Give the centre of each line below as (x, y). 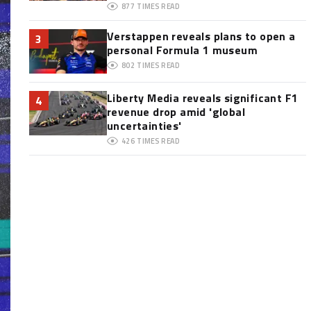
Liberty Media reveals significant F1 (202, 98)
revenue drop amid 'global (176, 112)
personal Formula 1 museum (182, 50)
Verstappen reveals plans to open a (201, 36)
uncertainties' (144, 126)
